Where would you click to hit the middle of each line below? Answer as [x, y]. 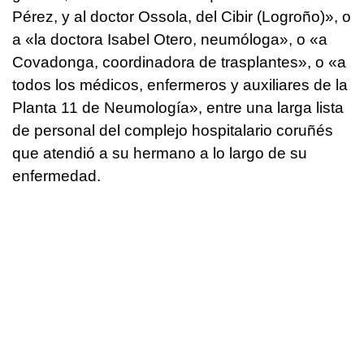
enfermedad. [56, 176]
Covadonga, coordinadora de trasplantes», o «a [179, 63]
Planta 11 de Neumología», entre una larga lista [178, 108]
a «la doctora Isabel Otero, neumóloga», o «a [170, 40]
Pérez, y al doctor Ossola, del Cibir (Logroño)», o [182, 17]
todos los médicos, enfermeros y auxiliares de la [180, 85]
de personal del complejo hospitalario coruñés [173, 131]
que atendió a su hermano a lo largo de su [160, 154]
